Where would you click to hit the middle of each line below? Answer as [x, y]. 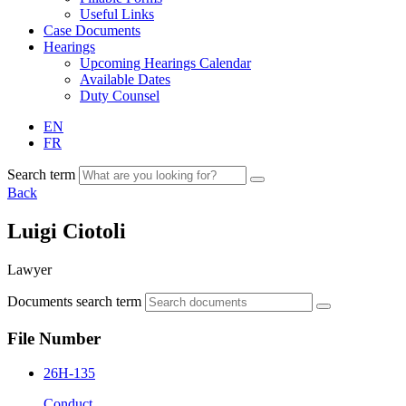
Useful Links [117, 14]
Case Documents [92, 30]
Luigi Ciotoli [67, 231]
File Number [54, 338]
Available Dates [125, 79]
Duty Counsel [120, 96]
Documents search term [74, 301]
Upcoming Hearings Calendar [165, 63]
